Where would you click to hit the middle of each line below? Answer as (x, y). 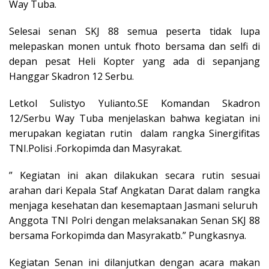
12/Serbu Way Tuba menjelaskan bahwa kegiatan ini (134, 118)
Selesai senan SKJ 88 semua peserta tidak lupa (134, 31)
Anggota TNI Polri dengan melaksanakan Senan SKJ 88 (134, 220)
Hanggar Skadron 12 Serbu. (71, 76)
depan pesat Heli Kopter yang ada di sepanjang (134, 61)
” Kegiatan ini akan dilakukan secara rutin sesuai (134, 175)
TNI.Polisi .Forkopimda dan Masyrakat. (95, 148)
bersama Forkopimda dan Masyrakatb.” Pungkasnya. (128, 235)
